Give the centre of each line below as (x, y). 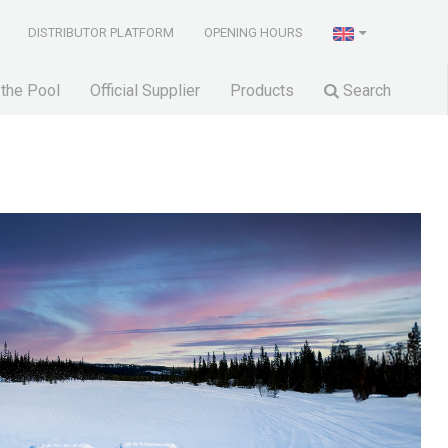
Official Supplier (145, 90)
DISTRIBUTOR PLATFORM (101, 32)
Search (365, 90)
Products (262, 90)
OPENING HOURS (254, 32)
